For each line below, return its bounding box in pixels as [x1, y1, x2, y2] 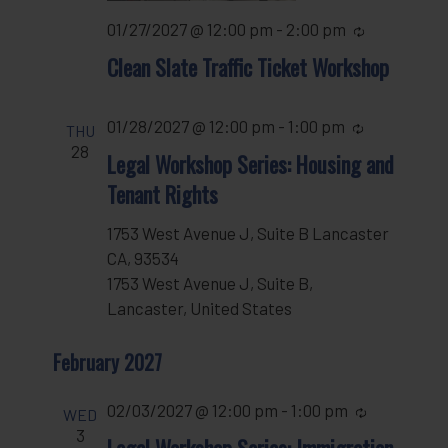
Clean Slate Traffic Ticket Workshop [107, 50, 390, 83]
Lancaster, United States [107, 298, 293, 318]
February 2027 [53, 347, 163, 377]
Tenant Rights [107, 178, 219, 210]
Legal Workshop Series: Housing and [107, 148, 395, 180]
